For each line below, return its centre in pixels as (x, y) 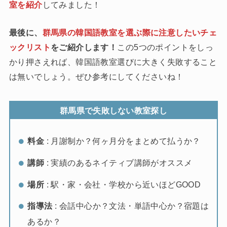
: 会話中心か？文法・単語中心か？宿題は (131, 206)
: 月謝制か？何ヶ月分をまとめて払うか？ (122, 141)
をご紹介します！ (84, 47)
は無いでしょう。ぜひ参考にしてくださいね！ (96, 77)
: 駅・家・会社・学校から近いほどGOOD (123, 184)
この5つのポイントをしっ (165, 47)
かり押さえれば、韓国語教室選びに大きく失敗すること (113, 62)
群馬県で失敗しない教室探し (113, 110)
